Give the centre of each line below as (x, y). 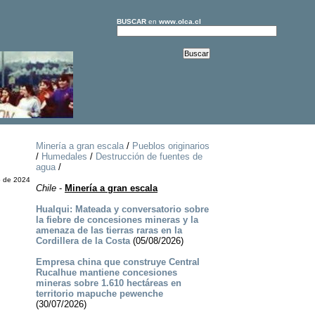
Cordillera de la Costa (83, 241)
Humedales (64, 157)
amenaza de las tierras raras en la (109, 231)
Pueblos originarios (171, 146)
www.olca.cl (180, 21)
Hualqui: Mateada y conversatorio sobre (122, 210)
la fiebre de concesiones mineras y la (117, 220)
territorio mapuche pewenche (99, 294)
